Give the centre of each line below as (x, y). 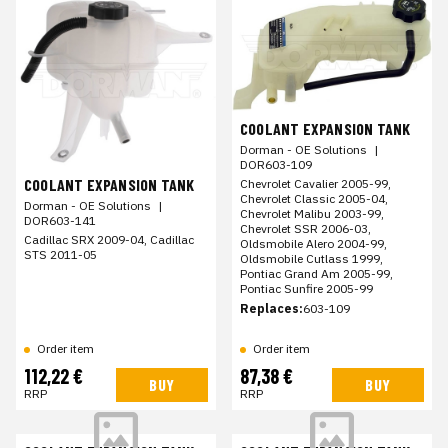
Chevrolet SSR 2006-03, (305, 228)
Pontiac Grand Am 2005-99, (316, 273)
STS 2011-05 (60, 254)
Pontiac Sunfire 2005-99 (306, 288)
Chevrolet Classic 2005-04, (314, 198)
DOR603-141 (60, 220)
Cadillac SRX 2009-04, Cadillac (109, 239)
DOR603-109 (276, 164)
